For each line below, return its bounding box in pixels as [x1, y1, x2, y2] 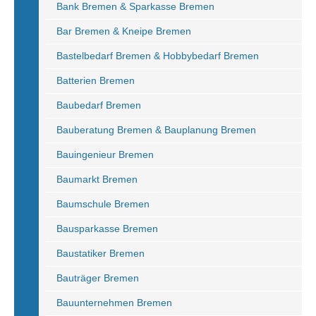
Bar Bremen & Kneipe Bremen [56, 25, 191, 37]
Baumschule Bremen [56, 198, 150, 209]
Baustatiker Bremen [56, 248, 145, 259]
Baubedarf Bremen [56, 99, 141, 111]
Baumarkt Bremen [56, 174, 138, 185]
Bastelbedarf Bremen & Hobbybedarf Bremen [56, 50, 259, 61]
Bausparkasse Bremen [56, 223, 158, 234]
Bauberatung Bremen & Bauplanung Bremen [56, 124, 256, 135]
